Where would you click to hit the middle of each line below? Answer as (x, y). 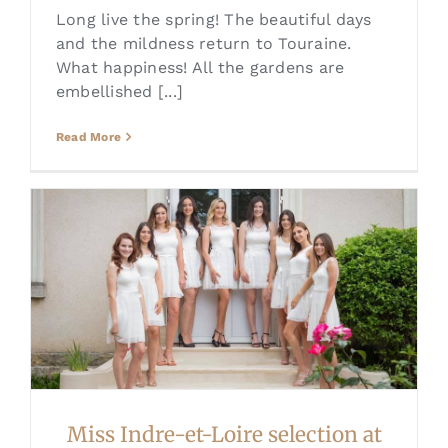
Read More (88, 137)
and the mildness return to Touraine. (203, 44)
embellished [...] (119, 92)
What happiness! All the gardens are (200, 68)
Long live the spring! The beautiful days (213, 20)
